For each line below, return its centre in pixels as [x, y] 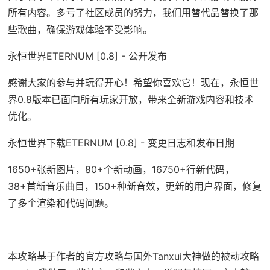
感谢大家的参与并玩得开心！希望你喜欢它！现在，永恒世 [133, 83]
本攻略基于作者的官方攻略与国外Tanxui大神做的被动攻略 [133, 256]
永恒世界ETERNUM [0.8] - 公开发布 [87, 56]
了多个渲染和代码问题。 [61, 203]
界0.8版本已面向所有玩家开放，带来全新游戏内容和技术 [130, 100]
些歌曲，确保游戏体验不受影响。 [80, 30]
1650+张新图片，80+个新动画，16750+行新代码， [121, 170]
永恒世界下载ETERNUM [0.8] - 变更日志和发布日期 [121, 143]
